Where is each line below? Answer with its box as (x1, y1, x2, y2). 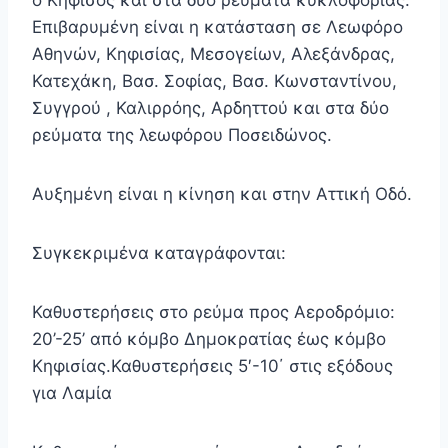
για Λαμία (32, 383, 112, 404)
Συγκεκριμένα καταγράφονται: (32, 243, 286, 264)
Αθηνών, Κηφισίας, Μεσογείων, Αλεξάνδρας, (32, 44, 395, 65)
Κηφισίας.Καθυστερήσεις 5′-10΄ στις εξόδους (32, 356, 393, 377)
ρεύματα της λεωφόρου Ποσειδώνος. (32, 125, 332, 146)
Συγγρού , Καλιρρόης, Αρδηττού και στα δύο (32, 98, 389, 119)
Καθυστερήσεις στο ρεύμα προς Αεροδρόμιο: (32, 302, 395, 323)
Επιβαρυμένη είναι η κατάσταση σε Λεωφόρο (32, 17, 403, 38)
